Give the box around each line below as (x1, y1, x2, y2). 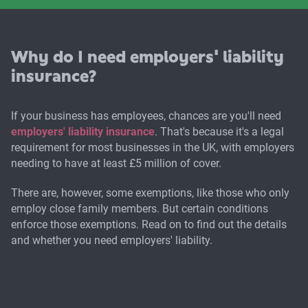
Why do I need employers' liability (11, 47, 284, 67)
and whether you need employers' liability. (11, 233, 212, 247)
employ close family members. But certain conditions (11, 201, 268, 215)
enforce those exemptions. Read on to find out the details (11, 217, 287, 231)
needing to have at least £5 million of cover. (11, 156, 221, 170)
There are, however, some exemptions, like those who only (11, 186, 289, 199)
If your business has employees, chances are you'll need (11, 109, 281, 122)
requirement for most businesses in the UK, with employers (11, 140, 294, 154)
